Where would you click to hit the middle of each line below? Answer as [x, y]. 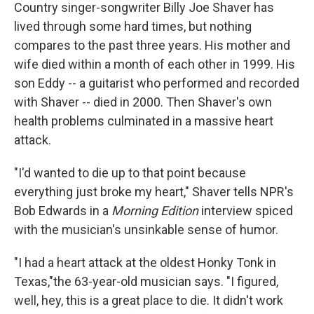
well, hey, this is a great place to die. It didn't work [149, 300]
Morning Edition [155, 211]
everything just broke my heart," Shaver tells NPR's [154, 192]
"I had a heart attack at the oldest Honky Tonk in [145, 262]
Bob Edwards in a [63, 211]
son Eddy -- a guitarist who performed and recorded [157, 83]
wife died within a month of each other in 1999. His [155, 64]
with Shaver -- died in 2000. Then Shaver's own [143, 102]
